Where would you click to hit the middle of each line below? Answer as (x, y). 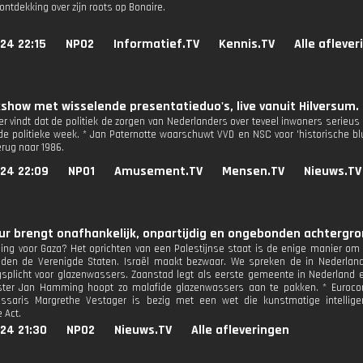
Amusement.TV (158, 171)
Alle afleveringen (240, 330)
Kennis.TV (247, 44)
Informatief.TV (156, 44)
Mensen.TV (253, 171)
